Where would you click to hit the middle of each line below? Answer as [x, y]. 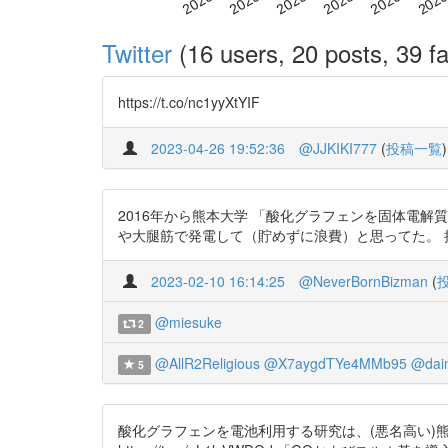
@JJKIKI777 [338, 147]
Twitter [137, 52]
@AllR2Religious [207, 362]
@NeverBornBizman [363, 280]
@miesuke [188, 321]
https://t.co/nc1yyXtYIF [189, 101]
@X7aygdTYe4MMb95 [335, 362]
